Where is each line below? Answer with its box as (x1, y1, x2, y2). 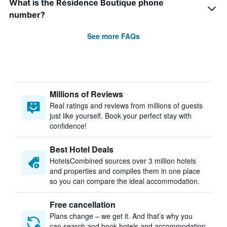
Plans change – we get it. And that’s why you (50, 211, 193, 221)
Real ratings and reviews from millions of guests (50, 100, 203, 110)
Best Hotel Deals (50, 143, 113, 155)
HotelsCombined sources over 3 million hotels (50, 156, 196, 166)
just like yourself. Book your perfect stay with (50, 110, 192, 121)
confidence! (50, 121, 87, 131)
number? (9, 10, 45, 20)
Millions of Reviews (50, 88, 123, 100)
